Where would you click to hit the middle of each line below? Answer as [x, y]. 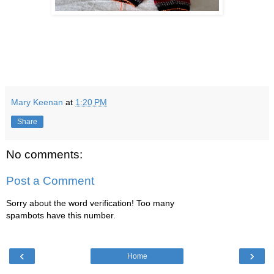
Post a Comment [50, 181]
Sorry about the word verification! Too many [90, 203]
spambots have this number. [61, 215]
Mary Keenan [37, 102]
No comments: [44, 154]
